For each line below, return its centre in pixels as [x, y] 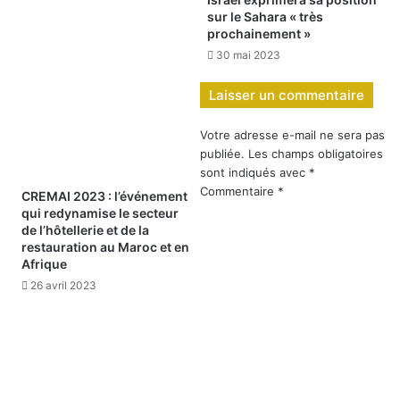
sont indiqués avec [254, 172]
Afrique [44, 263]
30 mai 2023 [248, 54]
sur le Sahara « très [265, 16]
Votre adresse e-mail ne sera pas [292, 134]
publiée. [222, 153]
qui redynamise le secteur [100, 212]
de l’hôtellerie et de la [85, 229]
